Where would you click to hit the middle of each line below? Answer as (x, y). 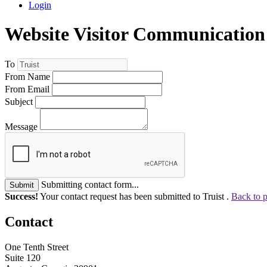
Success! (21, 196)
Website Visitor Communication (135, 34)
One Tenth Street (37, 247)
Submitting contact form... (90, 184)
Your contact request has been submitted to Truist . (135, 196)
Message (21, 126)
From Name (27, 76)
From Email (27, 89)
